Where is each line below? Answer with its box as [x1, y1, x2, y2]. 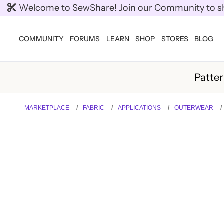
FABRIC [82, 104, 104, 111]
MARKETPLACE [24, 104, 69, 111]
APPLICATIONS [117, 104, 161, 111]
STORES [161, 34, 188, 43]
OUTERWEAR [174, 104, 213, 111]
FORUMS [70, 34, 100, 43]
